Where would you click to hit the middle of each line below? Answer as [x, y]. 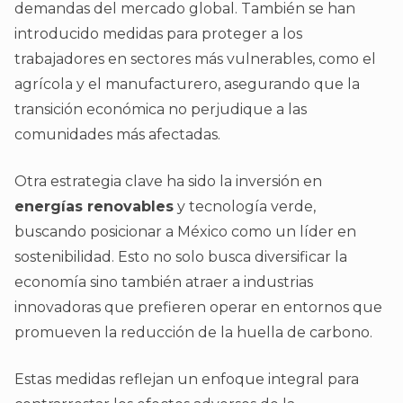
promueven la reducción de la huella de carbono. [193, 333]
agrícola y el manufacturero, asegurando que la [187, 85]
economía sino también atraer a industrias [164, 282]
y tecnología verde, [245, 207]
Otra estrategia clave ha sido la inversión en [168, 182]
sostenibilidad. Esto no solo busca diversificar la [181, 257]
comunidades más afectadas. [117, 135]
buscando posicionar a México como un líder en [185, 232]
